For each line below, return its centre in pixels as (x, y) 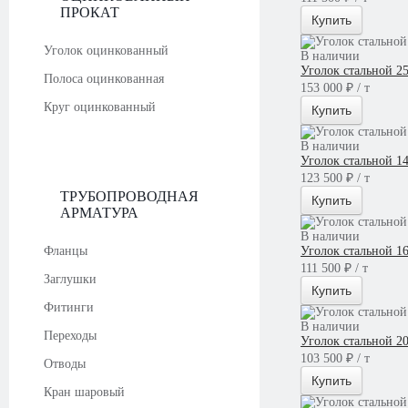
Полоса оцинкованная (104, 79)
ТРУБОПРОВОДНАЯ (129, 196)
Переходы (70, 336)
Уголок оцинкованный (106, 51)
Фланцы (66, 251)
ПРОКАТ (90, 12)
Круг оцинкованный (100, 107)
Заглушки (70, 279)
